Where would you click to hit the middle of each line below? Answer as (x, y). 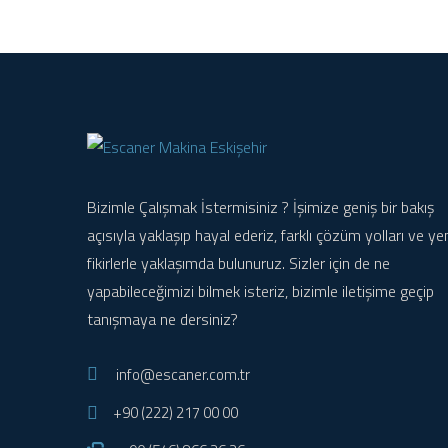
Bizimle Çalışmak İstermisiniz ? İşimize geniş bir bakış (260, 207)
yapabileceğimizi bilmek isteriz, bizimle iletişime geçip (260, 291)
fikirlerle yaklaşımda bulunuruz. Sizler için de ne (238, 263)
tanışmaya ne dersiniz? (162, 319)
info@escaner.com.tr (183, 374)
